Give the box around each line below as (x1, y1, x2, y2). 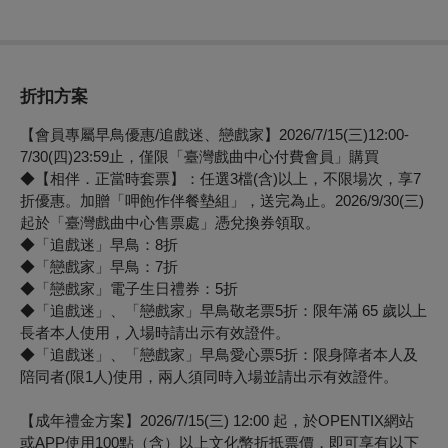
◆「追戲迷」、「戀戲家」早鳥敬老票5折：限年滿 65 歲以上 (20, 301, 427, 319)
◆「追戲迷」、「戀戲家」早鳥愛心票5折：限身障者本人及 (20, 345, 418, 363)
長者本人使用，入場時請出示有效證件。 (20, 323, 290, 341)
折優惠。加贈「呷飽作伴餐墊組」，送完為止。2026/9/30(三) (20, 191, 424, 209)
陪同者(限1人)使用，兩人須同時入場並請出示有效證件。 (20, 367, 398, 385)
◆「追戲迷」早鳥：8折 (20, 235, 178, 253)
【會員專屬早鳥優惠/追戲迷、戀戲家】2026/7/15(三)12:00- (20, 125, 409, 143)
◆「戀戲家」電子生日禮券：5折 (20, 279, 238, 297)
